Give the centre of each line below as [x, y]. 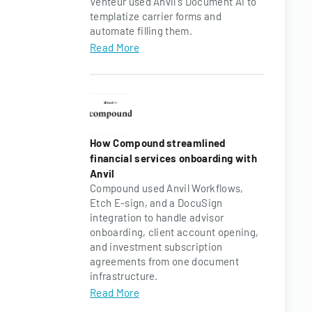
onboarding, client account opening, [174, 232]
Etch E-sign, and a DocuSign [156, 203]
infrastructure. [124, 276]
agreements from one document [164, 261]
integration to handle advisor [157, 217]
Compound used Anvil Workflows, [167, 188]
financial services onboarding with [173, 158]
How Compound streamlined [158, 143]
